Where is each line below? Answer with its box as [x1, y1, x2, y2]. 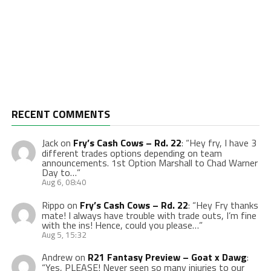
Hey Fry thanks [195, 197, 258, 212]
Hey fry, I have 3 [189, 135, 256, 151]
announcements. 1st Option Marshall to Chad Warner [41, 155, 258, 171]
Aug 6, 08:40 [41, 176, 87, 189]
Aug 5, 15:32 [41, 228, 87, 241]
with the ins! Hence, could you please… [41, 217, 199, 232]
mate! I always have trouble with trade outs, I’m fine [41, 207, 256, 223]
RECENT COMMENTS [11, 106, 110, 123]
